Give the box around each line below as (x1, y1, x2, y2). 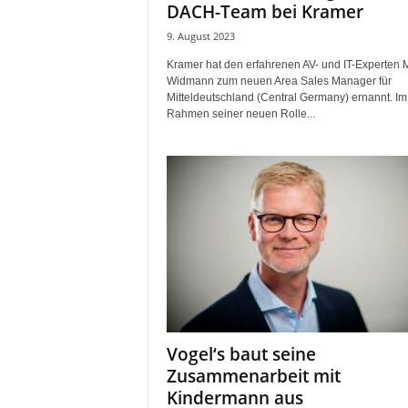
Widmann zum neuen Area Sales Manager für (166, 75, 392, 87)
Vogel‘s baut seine (166, 342, 316, 366)
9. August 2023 (166, 29, 235, 43)
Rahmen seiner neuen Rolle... (166, 107, 315, 120)
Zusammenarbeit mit (166, 364, 341, 388)
